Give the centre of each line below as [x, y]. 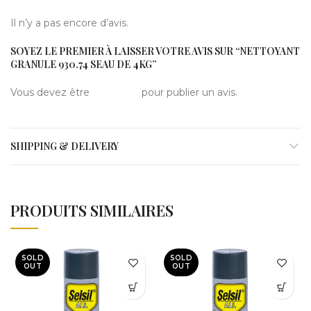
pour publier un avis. [188, 93]
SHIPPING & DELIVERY [65, 146]
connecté [116, 93]
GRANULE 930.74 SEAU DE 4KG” [83, 65]
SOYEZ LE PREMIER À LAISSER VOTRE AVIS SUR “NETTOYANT [155, 51]
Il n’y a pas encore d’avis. [69, 23]
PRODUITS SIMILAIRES [92, 211]
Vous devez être [51, 93]
